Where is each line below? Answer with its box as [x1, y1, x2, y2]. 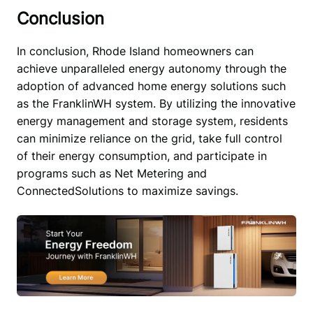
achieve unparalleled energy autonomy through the [16, 61, 286, 75]
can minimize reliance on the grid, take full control [16, 131, 282, 145]
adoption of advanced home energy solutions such [16, 78, 286, 93]
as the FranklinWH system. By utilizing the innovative [16, 96, 296, 110]
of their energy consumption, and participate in [16, 148, 267, 163]
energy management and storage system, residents [16, 113, 288, 128]
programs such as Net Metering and [16, 166, 207, 180]
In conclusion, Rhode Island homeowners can [16, 43, 254, 58]
